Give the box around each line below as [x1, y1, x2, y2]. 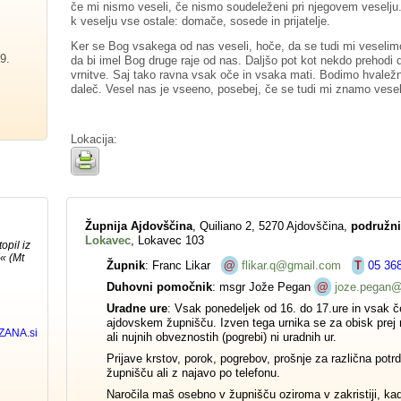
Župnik [107, 258, 145, 272]
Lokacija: [71, 132, 118, 147]
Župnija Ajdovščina [85, 218, 192, 233]
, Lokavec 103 [131, 233, 204, 247]
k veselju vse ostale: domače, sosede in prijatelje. [71, 14, 331, 29]
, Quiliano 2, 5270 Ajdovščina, [192, 218, 351, 233]
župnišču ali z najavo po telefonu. [107, 365, 280, 380]
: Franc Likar [145, 258, 221, 272]
